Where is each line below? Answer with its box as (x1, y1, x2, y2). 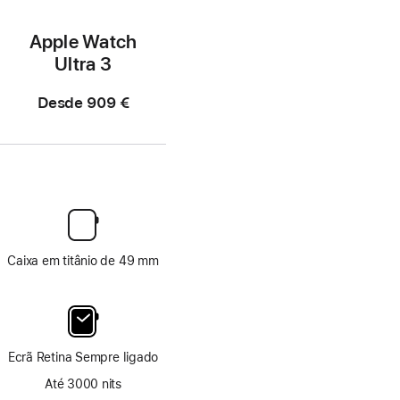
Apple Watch (29, 29, 137, 53)
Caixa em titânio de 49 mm (7, 253, 159, 268)
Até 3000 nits (44, 376, 122, 391)
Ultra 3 (54, 52, 112, 75)
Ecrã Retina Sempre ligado (7, 349, 159, 364)
